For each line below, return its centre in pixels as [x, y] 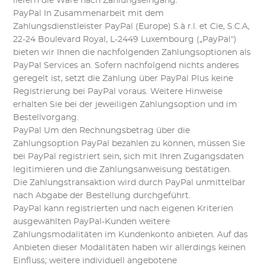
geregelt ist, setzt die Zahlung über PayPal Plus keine [123, 79]
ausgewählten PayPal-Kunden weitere [92, 222]
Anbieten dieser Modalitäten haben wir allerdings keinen [130, 248]
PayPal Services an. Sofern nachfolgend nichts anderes [126, 66]
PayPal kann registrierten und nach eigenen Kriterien [123, 209]
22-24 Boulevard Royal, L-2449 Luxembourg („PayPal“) [125, 40]
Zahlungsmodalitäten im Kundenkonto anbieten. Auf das [131, 235]
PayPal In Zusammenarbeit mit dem [89, 14]
